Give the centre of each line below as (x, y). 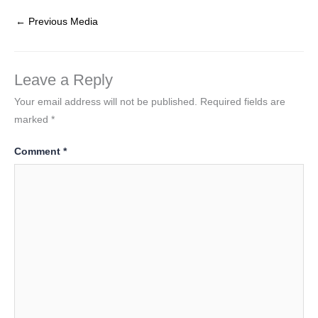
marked (33, 119)
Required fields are (243, 102)
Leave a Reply (64, 79)
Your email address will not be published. (106, 102)
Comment (39, 152)
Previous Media (62, 22)
